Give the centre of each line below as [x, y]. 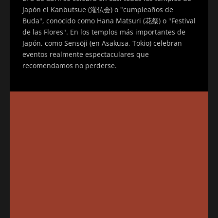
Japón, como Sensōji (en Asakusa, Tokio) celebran [102, 43]
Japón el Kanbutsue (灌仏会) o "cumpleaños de [98, 9]
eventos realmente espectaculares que [86, 54]
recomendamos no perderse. [70, 65]
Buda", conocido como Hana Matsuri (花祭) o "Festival [109, 20]
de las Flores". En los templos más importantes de [104, 32]
